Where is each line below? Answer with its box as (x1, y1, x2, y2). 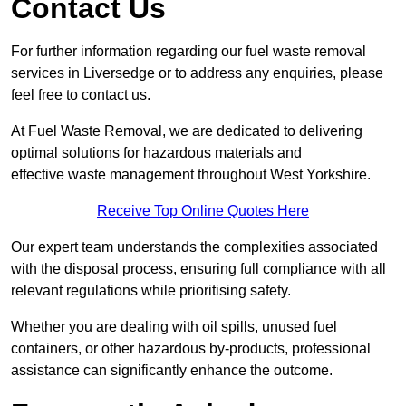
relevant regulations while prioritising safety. (11, 283, 291, 299)
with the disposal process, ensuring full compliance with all (11, 261, 386, 277)
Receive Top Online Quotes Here (97, 203, 309, 219)
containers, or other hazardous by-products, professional (11, 341, 371, 357)
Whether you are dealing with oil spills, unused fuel (11, 319, 337, 335)
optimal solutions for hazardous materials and (11, 145, 302, 161)
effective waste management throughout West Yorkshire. (11, 167, 371, 183)
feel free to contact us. (11, 87, 150, 103)
